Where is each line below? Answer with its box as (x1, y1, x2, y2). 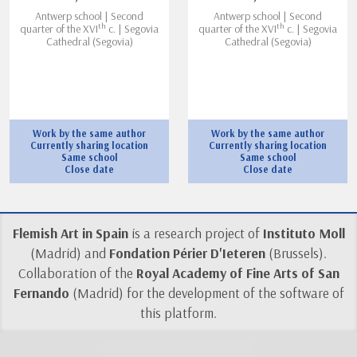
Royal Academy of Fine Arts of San (135, 265, 339, 282)
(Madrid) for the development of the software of (69, 284, 344, 302)
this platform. (140, 304, 217, 322)
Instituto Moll (262, 225, 345, 242)
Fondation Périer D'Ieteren (109, 245, 265, 262)
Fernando (13, 284, 69, 302)
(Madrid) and (30, 245, 109, 262)
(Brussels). (265, 245, 327, 262)
